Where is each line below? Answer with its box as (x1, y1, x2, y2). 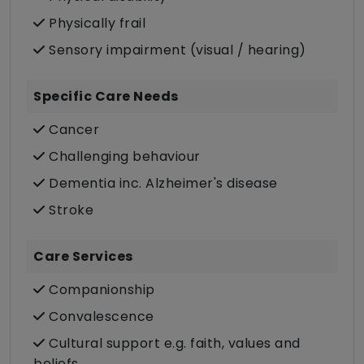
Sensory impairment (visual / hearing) (45, 41, 306, 60)
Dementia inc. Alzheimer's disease (45, 174, 278, 193)
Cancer (45, 120, 99, 140)
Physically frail (45, 14, 145, 33)
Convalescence (45, 307, 154, 327)
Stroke (45, 201, 93, 220)
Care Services (33, 247, 133, 266)
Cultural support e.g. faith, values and (45, 334, 301, 353)
